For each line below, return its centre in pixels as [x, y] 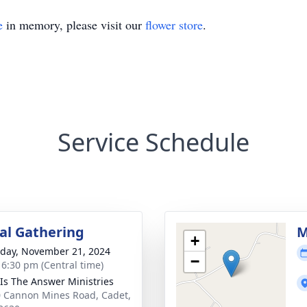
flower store [174, 25]
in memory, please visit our [74, 25]
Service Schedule [153, 142]
